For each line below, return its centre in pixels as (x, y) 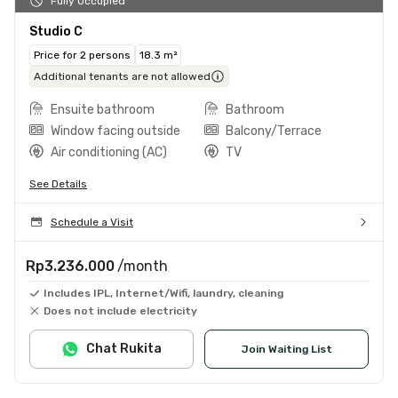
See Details (58, 183)
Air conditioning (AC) (109, 152)
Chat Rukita (124, 348)
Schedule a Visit (92, 222)
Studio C (56, 31)
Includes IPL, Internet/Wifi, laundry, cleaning (163, 293)
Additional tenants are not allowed (122, 76)
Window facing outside (115, 131)
